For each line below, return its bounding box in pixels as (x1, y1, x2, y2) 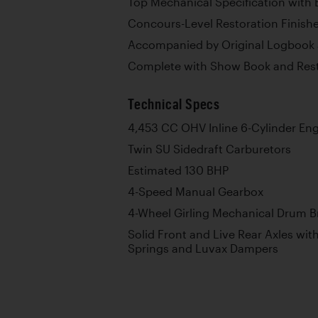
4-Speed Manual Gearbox (128, 185, 263, 198)
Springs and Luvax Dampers (128, 241, 278, 255)
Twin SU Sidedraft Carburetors (128, 142, 291, 155)
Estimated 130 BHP (128, 163, 229, 177)
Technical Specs (128, 95, 220, 112)
